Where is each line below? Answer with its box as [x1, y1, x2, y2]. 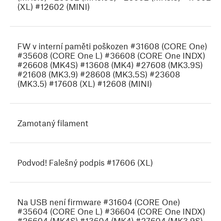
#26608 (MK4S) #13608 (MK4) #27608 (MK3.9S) [17, 60, 203, 70]
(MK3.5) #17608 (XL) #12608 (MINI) [17, 78, 152, 89]
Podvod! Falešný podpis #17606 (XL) [17, 157, 153, 168]
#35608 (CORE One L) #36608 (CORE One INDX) [17, 50, 205, 61]
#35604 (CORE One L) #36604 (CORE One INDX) [17, 206, 205, 217]
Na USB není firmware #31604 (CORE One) [17, 197, 180, 207]
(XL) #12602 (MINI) [17, 1, 90, 12]
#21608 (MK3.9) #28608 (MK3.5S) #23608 [17, 69, 180, 79]
